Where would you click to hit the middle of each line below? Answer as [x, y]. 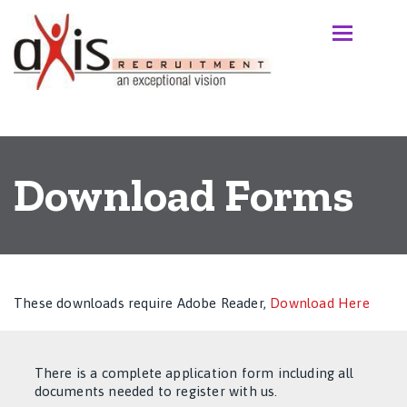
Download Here [320, 303]
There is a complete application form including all [194, 372]
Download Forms [184, 195]
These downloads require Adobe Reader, [142, 303]
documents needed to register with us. [156, 391]
